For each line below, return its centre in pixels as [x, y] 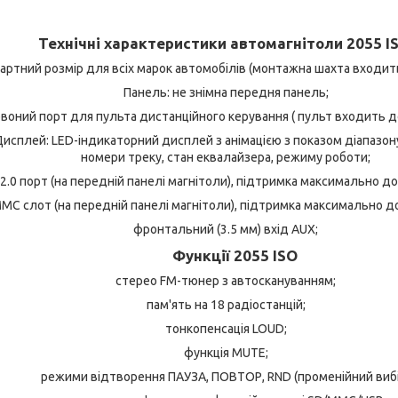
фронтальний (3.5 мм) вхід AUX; [226, 229]
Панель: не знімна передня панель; [226, 92]
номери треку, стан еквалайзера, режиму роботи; [226, 157]
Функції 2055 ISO [226, 255]
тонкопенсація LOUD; [226, 328]
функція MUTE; [226, 352]
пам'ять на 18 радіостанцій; [226, 304]
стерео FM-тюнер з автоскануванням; [226, 280]
